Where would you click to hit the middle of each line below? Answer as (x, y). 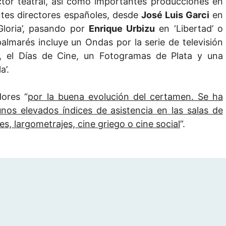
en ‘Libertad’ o (189, 29)
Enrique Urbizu (122, 29)
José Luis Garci (175, 15)
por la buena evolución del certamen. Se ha (125, 97)
